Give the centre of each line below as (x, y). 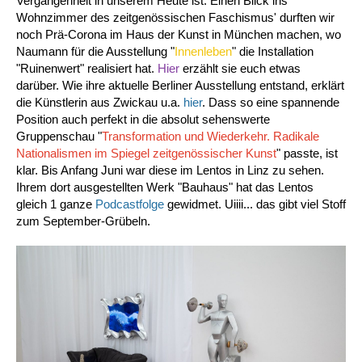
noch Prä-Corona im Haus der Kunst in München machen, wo (179, 34)
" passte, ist (307, 153)
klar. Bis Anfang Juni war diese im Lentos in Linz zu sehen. (170, 170)
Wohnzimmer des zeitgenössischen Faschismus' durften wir (175, 17)
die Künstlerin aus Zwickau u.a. (100, 102)
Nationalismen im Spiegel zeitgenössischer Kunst (146, 153)
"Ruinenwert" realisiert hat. (87, 68)
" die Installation (273, 51)
